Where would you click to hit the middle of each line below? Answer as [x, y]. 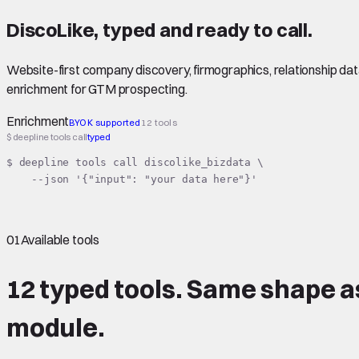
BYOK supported [105, 122]
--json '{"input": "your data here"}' [132, 179]
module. [56, 328]
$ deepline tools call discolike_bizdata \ [135, 163]
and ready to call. [234, 29]
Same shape [261, 289]
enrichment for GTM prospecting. [97, 89]
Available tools [60, 239]
